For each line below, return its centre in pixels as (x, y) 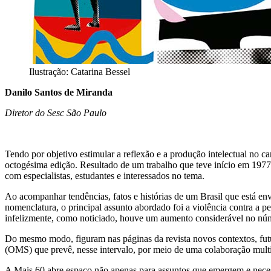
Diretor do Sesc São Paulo (56, 113)
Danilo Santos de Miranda (59, 93)
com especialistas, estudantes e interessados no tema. (105, 176)
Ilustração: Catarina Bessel (80, 72)
